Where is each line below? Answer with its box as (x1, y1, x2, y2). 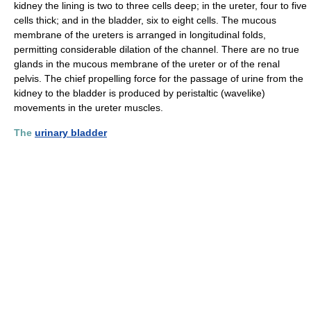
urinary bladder (35, 127, 107, 138)
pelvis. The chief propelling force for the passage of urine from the (14, 73, 303, 84)
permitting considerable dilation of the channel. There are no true (14, 44, 299, 55)
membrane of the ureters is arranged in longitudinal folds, (14, 29, 266, 40)
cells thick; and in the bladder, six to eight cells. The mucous (14, 15, 276, 26)
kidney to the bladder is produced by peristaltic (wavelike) (14, 87, 265, 99)
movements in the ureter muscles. (14, 102, 163, 113)
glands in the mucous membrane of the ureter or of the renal (14, 58, 280, 69)
